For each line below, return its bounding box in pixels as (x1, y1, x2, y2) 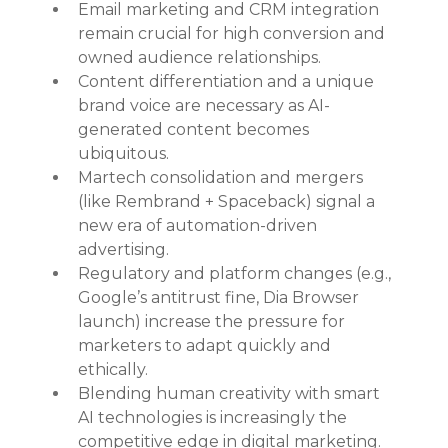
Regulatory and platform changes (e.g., (78, 263, 396, 283)
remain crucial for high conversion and (78, 23, 390, 43)
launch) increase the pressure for (78, 311, 350, 331)
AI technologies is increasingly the (78, 407, 352, 427)
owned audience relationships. (78, 47, 322, 67)
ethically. (78, 359, 149, 379)
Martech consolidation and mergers (78, 167, 368, 187)
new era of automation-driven (78, 215, 322, 235)
